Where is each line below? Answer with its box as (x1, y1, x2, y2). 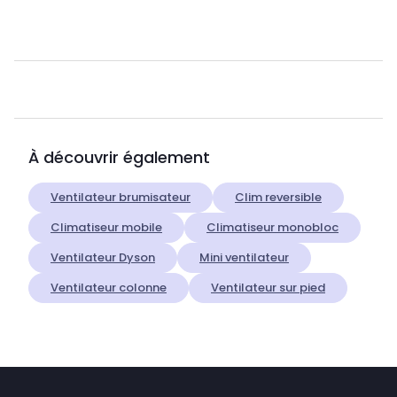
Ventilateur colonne (51, 278, 167, 296)
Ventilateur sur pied (211, 278, 325, 296)
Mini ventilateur (199, 248, 289, 266)
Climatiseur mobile (51, 218, 162, 236)
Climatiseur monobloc (206, 218, 339, 236)
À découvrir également (28, 145, 210, 168)
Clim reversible (235, 188, 322, 206)
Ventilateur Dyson (51, 248, 155, 266)
